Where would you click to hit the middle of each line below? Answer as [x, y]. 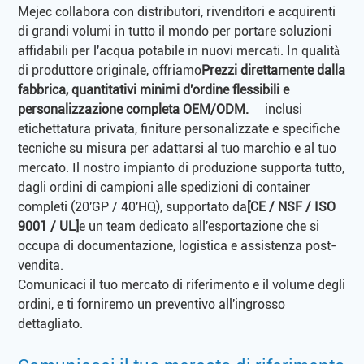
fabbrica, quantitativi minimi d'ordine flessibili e [154, 89]
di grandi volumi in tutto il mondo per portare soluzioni [175, 31]
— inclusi [276, 109]
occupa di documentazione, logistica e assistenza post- [178, 245]
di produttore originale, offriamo [110, 70]
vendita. [41, 265]
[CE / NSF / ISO [292, 206]
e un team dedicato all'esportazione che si [199, 226]
